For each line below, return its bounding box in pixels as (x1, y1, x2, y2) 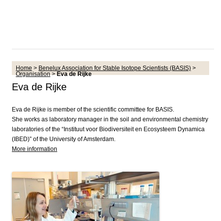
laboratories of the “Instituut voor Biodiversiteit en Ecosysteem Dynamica (12, 126, 205, 133)
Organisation (16, 71, 50, 77)
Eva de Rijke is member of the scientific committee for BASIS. (12, 106, 174, 113)
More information (12, 146, 57, 152)
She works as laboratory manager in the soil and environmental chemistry (12, 116, 208, 123)
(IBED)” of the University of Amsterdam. (12, 136, 115, 143)
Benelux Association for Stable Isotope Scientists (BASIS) (38, 65, 191, 72)
